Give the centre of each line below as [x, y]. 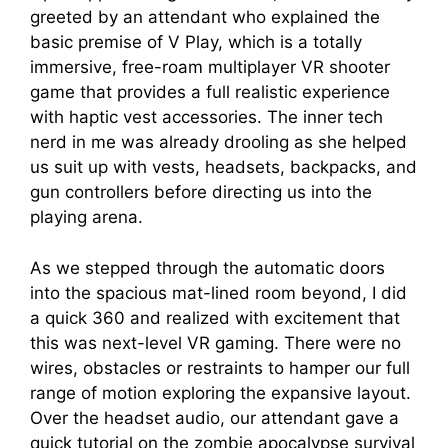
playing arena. [86, 217]
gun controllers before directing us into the [201, 192]
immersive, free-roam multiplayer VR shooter [210, 67]
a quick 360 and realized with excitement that [215, 317]
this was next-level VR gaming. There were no [215, 342]
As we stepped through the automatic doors [207, 267]
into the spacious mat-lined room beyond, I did [218, 292]
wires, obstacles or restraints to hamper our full [220, 367]
